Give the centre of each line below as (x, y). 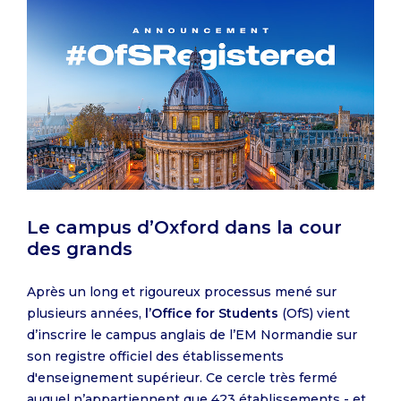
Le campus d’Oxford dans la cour (184, 227)
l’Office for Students (212, 313)
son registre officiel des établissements (155, 356)
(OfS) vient (314, 313)
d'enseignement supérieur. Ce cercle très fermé (182, 377)
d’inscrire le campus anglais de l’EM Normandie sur (192, 334)
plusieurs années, (86, 313)
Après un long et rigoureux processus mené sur (182, 291)
